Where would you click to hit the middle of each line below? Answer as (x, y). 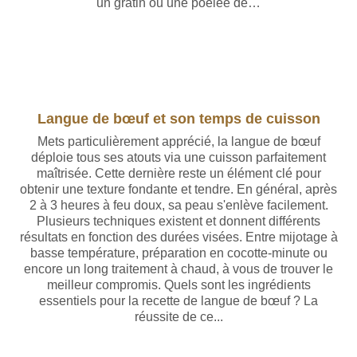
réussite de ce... (178, 317)
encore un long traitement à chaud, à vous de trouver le (178, 269)
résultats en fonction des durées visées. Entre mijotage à (178, 237)
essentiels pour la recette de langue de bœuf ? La (178, 301)
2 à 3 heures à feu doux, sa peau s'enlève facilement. (178, 205)
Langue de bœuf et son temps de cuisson (178, 118)
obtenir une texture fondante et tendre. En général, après (178, 189)
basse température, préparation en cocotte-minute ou (178, 253)
